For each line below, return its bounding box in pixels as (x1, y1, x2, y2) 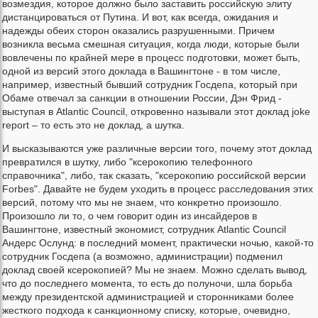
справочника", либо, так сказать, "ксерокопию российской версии (2, 170, 306, 182)
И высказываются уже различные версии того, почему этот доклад (2, 143, 312, 155)
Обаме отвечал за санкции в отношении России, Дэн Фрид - (2, 92, 282, 104)
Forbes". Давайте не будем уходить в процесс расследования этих (2, 183, 313, 195)
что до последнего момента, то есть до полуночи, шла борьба (2, 278, 292, 290)
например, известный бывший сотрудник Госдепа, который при (2, 79, 297, 91)
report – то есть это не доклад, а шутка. (2, 119, 185, 131)
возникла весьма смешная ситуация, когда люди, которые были (2, 38, 300, 50)
